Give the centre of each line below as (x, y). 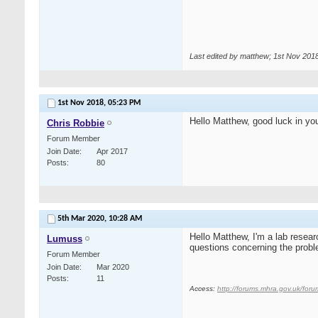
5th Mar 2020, (83, 219)
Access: (203, 289)
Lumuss (65, 239)
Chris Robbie (76, 124)
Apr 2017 (112, 152)
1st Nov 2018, (83, 103)
